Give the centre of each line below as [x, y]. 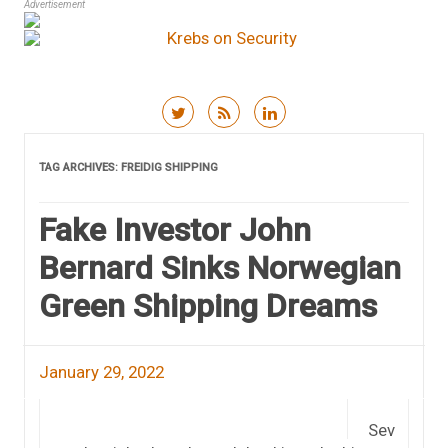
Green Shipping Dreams [208, 306]
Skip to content [280, 141]
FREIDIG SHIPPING [169, 168]
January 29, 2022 [101, 372]
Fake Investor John [175, 230]
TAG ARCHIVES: [80, 168]
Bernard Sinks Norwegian [220, 268]
